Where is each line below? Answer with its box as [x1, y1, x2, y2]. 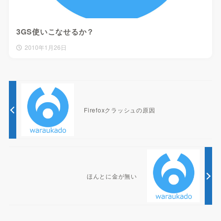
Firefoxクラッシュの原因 [84, 106, 155, 114]
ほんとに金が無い [86, 172, 137, 181]
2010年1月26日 [24, 43, 67, 52]
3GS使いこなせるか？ [16, 26, 95, 37]
